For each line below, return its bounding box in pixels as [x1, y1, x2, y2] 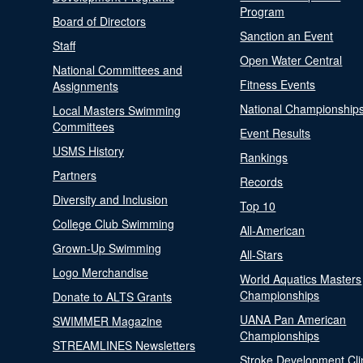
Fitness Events [240, 76, 316, 92]
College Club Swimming [53, 216, 174, 232]
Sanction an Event [240, 28, 334, 44]
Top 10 [240, 198, 276, 214]
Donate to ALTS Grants [53, 288, 172, 305]
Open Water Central [240, 52, 343, 68]
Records [240, 173, 284, 190]
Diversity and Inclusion [53, 191, 168, 207]
